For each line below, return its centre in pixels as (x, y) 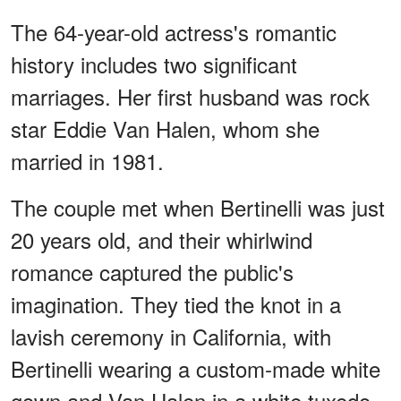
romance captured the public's (152, 271)
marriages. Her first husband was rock (190, 96)
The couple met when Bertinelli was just (198, 207)
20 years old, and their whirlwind (162, 239)
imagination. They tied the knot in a (176, 303)
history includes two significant (154, 64)
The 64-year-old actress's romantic (174, 31)
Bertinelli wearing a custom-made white (196, 368)
